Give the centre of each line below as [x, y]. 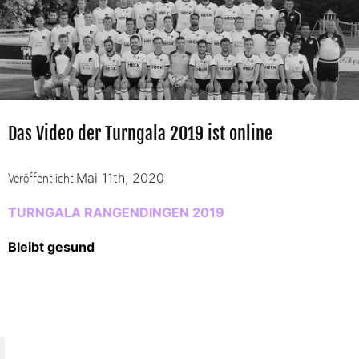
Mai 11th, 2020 [120, 177]
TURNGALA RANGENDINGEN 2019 [116, 212]
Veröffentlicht [42, 177]
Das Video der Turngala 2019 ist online [140, 133]
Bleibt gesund [51, 246]
